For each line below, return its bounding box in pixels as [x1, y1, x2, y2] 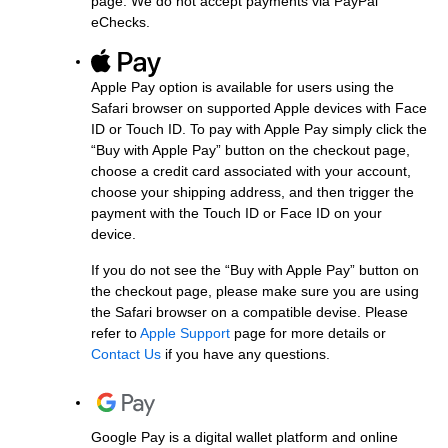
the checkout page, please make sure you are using [91, 283, 419, 300]
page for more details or [230, 325, 386, 342]
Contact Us [91, 346, 161, 363]
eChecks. [91, 13, 150, 30]
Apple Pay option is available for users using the [91, 79, 394, 96]
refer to [91, 325, 140, 342]
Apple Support [140, 325, 230, 342]
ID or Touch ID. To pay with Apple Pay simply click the [91, 121, 427, 138]
